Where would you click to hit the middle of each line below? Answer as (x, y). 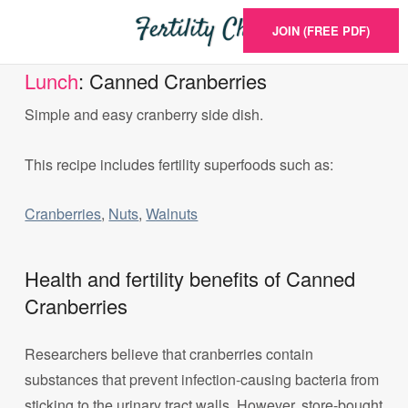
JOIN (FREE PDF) (321, 31)
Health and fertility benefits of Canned (190, 279)
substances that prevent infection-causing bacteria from (202, 380)
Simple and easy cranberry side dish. (144, 115)
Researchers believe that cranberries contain (169, 354)
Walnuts (172, 213)
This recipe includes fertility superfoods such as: (179, 164)
